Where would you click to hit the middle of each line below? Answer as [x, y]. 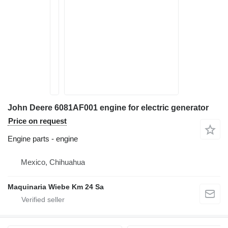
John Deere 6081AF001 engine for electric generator [108, 108]
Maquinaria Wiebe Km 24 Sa [56, 187]
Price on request [37, 121]
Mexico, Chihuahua [53, 162]
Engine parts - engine [43, 139]
